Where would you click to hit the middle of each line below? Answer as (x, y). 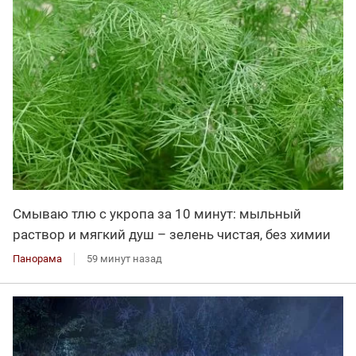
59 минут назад (124, 259)
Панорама (37, 259)
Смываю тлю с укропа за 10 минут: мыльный (157, 214)
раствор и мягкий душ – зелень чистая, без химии (172, 235)
